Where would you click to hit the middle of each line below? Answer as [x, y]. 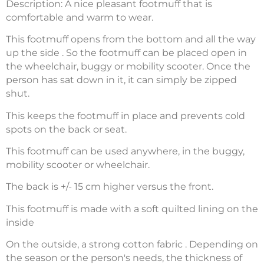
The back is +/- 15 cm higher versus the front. [110, 187]
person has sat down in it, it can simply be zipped [121, 80]
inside [20, 222]
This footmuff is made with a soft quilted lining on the [132, 209]
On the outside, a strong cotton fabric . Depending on [132, 245]
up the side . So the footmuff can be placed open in [126, 53]
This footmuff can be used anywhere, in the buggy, [125, 151]
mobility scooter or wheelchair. [78, 165]
